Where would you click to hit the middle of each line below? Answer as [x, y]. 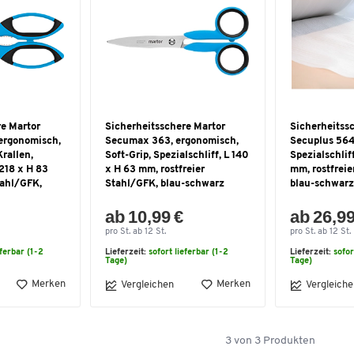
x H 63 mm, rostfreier [155, 169]
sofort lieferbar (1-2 [188, 252]
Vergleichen [147, 285]
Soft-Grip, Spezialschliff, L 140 [177, 155]
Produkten [288, 341]
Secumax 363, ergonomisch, [172, 141]
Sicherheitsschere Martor [165, 126]
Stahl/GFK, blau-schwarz [165, 183]
